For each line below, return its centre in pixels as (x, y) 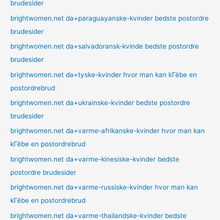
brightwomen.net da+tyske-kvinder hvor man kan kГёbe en (104, 74)
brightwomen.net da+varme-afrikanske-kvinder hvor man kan (108, 131)
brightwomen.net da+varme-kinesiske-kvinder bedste (95, 159)
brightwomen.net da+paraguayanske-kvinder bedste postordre (110, 18)
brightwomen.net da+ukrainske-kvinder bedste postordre (100, 103)
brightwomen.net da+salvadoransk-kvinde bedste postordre (105, 46)
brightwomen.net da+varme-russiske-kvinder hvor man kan (104, 187)
